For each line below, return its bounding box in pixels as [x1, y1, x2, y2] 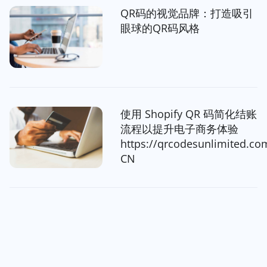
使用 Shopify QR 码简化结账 [120, 106, 257, 121]
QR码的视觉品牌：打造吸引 [120, 5, 253, 20]
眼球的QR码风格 [120, 20, 200, 35]
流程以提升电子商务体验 [120, 121, 238, 136]
